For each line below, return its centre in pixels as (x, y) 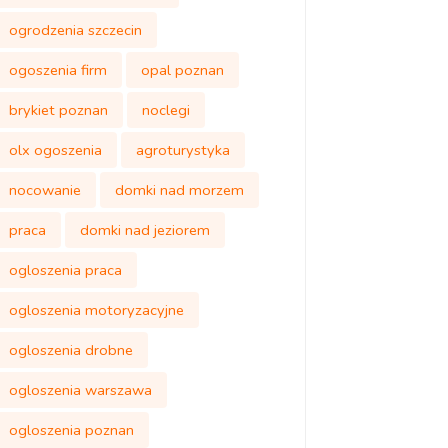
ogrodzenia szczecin (75, 30)
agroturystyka (182, 150)
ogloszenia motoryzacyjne (96, 310)
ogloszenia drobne (70, 350)
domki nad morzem (179, 190)
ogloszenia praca (65, 270)
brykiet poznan (58, 110)
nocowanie (44, 190)
